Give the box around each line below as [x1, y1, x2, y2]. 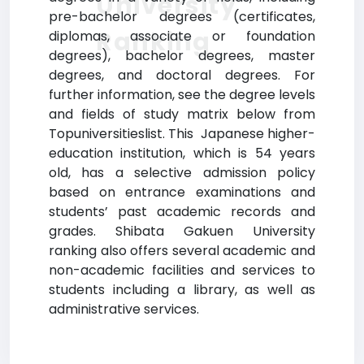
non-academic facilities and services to [49, 261, 315, 279]
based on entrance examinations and [49, 183, 315, 201]
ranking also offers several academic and [49, 241, 315, 260]
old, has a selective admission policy [49, 163, 315, 182]
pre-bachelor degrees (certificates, [49, 7, 315, 26]
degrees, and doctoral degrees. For [49, 66, 315, 84]
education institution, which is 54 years [49, 144, 315, 162]
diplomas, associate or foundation [49, 27, 315, 45]
